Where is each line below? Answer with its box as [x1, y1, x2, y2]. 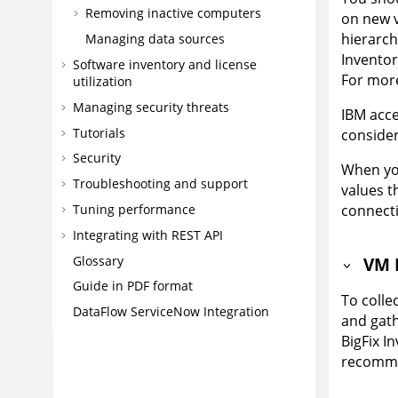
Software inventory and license [73, 55, 257, 73]
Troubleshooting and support [73, 175, 248, 193]
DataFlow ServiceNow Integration [73, 303, 269, 321]
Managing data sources [85, 30, 225, 48]
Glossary [73, 251, 123, 269]
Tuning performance [73, 200, 195, 218]
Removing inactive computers [85, 4, 261, 22]
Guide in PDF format [73, 277, 193, 295]
